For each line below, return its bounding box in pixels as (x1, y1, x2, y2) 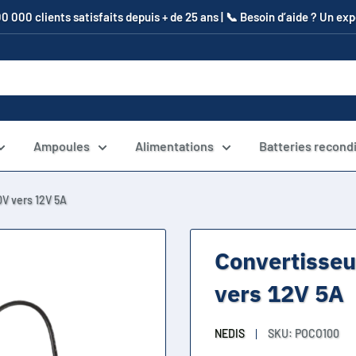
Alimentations (135, 138, 214, 153)
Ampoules (33, 138, 90, 153)
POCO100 (295, 327, 339, 340)
